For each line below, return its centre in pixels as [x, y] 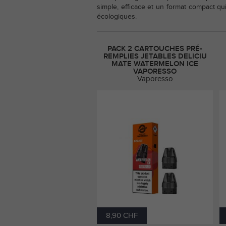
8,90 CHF [122, 216]
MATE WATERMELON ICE [155, 64]
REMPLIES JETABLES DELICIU [155, 56]
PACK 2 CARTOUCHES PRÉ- [155, 49]
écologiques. [117, 16]
